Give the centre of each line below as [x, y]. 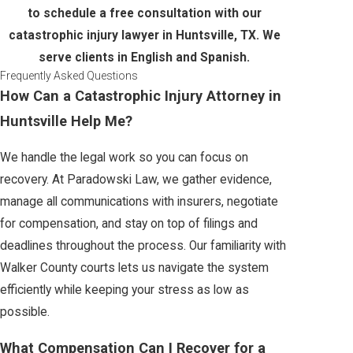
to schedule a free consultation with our [144, 14]
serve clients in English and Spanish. [144, 58]
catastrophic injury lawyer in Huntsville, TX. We [144, 36]
